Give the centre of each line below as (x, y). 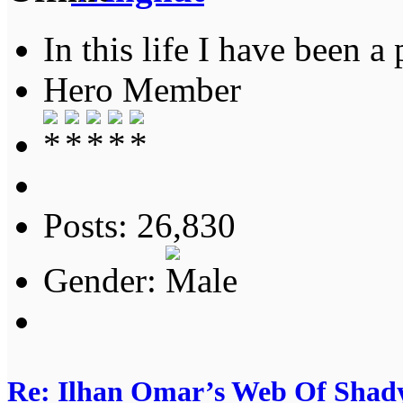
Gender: (104, 281)
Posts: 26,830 (139, 226)
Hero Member (142, 90)
